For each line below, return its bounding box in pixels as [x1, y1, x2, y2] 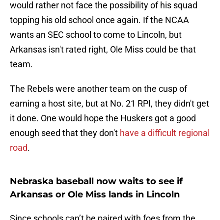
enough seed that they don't [10, 128, 120, 138]
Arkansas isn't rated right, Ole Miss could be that [10, 44, 196, 55]
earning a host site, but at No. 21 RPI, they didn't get [10, 98, 209, 109]
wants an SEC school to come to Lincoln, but [10, 29, 182, 40]
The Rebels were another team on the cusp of [10, 83, 187, 94]
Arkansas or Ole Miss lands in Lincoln [10, 189, 180, 200]
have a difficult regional [120, 128, 210, 138]
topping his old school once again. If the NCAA [10, 15, 189, 26]
